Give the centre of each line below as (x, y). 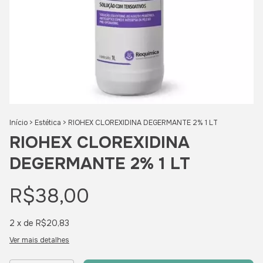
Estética (48, 122)
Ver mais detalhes (39, 240)
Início (18, 122)
